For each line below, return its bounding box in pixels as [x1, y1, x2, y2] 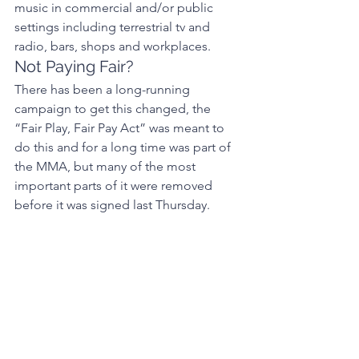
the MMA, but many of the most [14, 158, 199, 174]
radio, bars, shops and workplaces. [14, 38, 214, 54]
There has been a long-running [14, 81, 193, 97]
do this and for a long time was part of [14, 139, 234, 155]
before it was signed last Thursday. [14, 196, 213, 212]
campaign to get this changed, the [14, 100, 214, 116]
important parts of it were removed [14, 177, 216, 193]
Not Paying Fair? [14, 56, 138, 76]
